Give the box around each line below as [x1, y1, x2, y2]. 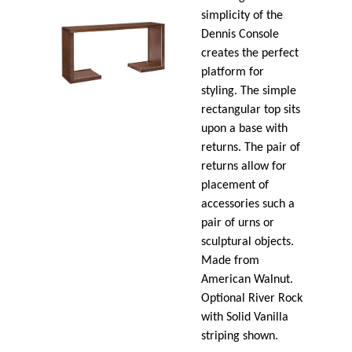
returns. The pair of [201, 141, 301, 154]
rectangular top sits [201, 103, 301, 116]
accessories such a [201, 197, 295, 211]
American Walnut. [201, 273, 294, 286]
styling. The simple [201, 84, 297, 97]
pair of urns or [201, 216, 275, 229]
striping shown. [201, 329, 279, 343]
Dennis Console [201, 27, 280, 41]
